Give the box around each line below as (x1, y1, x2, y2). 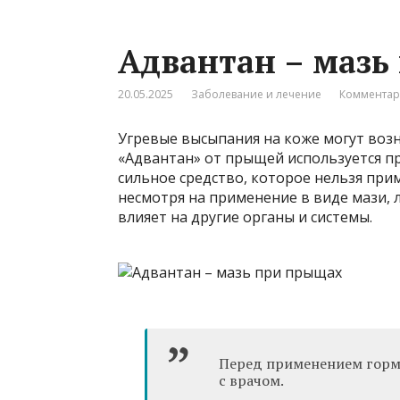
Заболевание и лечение (191, 86, 321, 102)
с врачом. (219, 370, 284, 390)
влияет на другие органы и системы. (118, 206, 372, 227)
